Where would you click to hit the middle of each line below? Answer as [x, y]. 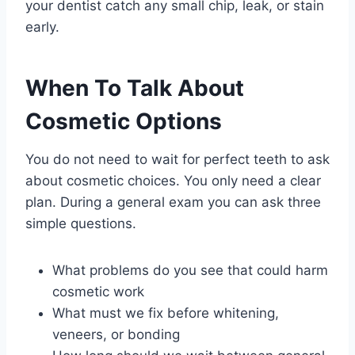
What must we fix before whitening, [166, 313]
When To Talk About [135, 88]
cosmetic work [98, 292]
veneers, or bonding [116, 335]
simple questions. [81, 224]
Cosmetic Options [124, 122]
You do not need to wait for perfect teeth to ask [177, 160]
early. [42, 27]
